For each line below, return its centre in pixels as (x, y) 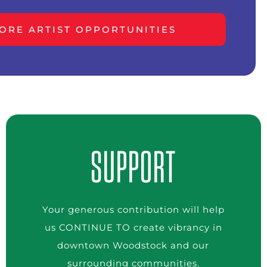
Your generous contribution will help (133, 209)
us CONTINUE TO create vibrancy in (133, 227)
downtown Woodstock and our (133, 245)
